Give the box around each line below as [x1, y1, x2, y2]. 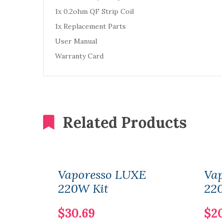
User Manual [55, 37, 101, 46]
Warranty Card [55, 52, 104, 60]
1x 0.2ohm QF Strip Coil [55, 7, 134, 16]
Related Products [63, 113, 187, 132]
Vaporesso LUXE [58, 167, 146, 182]
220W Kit [58, 181, 109, 196]
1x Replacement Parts [55, 22, 126, 31]
